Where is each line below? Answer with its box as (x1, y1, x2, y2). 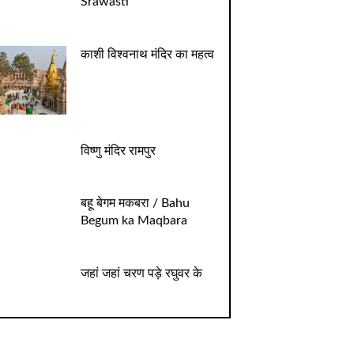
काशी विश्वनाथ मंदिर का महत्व (80, 47, 214, 61)
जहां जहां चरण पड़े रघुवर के (80, 266, 202, 280)
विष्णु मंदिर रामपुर (80, 145, 156, 158)
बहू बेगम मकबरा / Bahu (80, 197, 190, 210)
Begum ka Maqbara (80, 214, 187, 228)
